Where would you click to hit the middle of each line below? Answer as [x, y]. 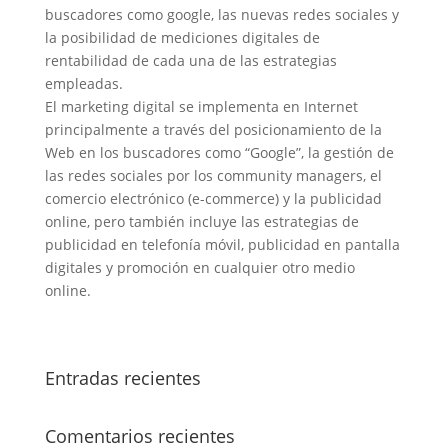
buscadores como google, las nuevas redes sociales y [221, 14]
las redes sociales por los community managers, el [213, 175]
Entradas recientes [122, 378]
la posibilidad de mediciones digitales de [182, 37]
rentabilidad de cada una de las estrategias [190, 60]
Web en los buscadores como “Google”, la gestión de [219, 152]
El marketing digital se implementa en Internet [201, 106]
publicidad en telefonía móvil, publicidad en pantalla [222, 244]
